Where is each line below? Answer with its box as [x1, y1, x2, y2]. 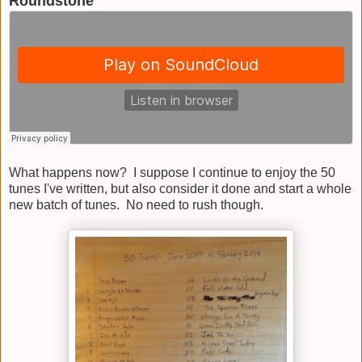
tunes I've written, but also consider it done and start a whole [9, 181, 351, 196]
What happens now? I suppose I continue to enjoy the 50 [9, 165, 335, 179]
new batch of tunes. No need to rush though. [9, 197, 267, 212]
